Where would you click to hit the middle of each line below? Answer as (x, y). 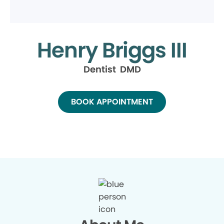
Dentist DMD (112, 69)
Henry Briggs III (112, 50)
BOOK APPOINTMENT (112, 102)
